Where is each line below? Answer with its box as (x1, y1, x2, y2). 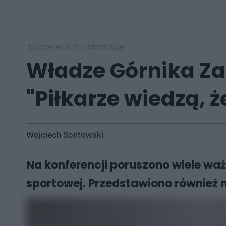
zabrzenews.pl (28, 42, 81, 52)
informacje (86, 42, 124, 52)
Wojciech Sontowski (26, 130, 103, 140)
